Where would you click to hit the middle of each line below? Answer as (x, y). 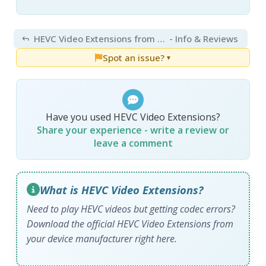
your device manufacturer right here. (102, 238)
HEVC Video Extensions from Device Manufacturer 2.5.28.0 (161, 38)
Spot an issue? (133, 57)
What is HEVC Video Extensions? (122, 189)
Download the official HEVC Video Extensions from (130, 224)
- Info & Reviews (203, 38)
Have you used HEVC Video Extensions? (133, 117)
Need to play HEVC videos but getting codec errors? (131, 209)
